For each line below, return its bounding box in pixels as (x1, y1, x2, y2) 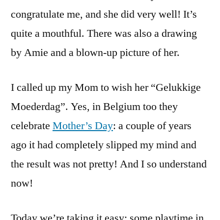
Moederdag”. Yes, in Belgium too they (11, 99, 178, 113)
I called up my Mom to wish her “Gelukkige (11, 80, 201, 94)
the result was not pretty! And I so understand (11, 157, 207, 171)
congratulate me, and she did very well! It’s (11, 7, 197, 21)
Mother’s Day (53, 118, 113, 133)
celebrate (11, 118, 53, 133)
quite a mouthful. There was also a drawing (11, 26, 197, 40)
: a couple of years (113, 118, 192, 133)
